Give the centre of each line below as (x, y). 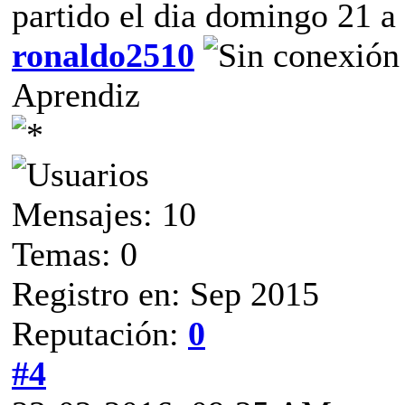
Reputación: (100, 333)
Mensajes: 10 (104, 214)
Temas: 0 (75, 254)
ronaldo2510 (103, 55)
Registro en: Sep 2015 (165, 293)
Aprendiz (76, 94)
